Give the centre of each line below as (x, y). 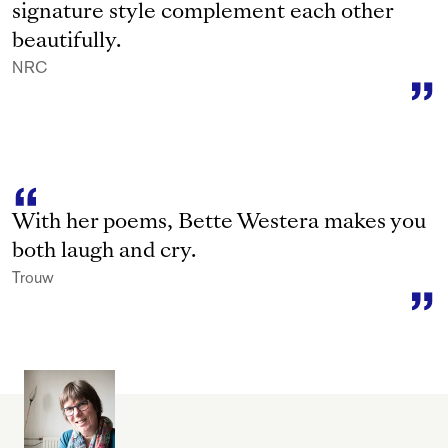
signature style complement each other (202, 13)
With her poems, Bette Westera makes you (219, 223)
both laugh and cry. (104, 252)
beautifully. (66, 42)
